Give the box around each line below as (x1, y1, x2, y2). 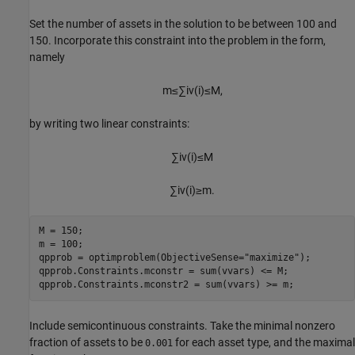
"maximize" (243, 252, 300, 263)
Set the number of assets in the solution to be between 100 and (29, 17, 337, 30)
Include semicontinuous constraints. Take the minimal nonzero (29, 319, 335, 332)
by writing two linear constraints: (29, 116, 189, 130)
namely (29, 50, 65, 63)
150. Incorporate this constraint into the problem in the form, (29, 33, 326, 47)
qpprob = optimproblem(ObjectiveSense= (38, 252, 244, 263)
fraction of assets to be (29, 335, 145, 349)
